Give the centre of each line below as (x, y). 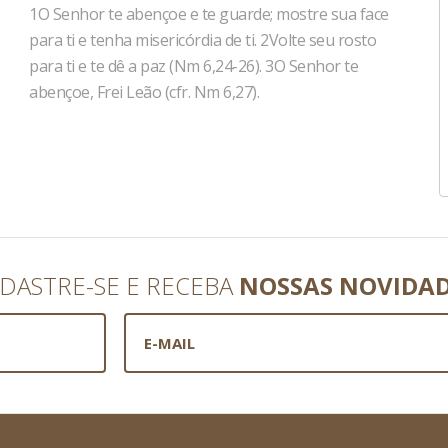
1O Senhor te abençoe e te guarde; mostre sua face (209, 14)
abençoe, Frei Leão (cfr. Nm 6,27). (144, 92)
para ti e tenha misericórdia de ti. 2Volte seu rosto (202, 40)
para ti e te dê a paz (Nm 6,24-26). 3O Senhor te (193, 66)
